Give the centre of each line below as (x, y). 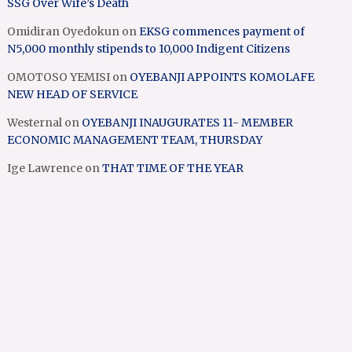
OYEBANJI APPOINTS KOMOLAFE (222, 77)
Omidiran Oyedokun (64, 32)
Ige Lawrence (45, 169)
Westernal (35, 123)
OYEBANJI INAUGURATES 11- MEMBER (188, 123)
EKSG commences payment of (222, 32)
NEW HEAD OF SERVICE (73, 95)
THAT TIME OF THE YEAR (173, 169)
